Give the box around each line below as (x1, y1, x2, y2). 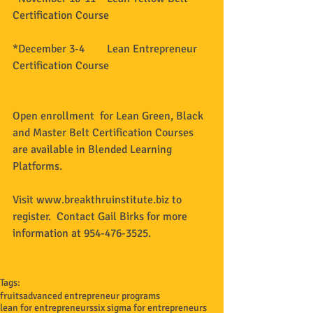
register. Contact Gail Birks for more (13, 209, 190, 224)
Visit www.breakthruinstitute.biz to (13, 192, 184, 207)
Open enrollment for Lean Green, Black (13, 108, 206, 123)
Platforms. (13, 159, 71, 173)
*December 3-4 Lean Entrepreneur (13, 41, 200, 56)
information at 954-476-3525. (13, 226, 154, 240)
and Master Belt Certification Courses (13, 125, 196, 140)
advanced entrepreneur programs (23, 289, 160, 302)
